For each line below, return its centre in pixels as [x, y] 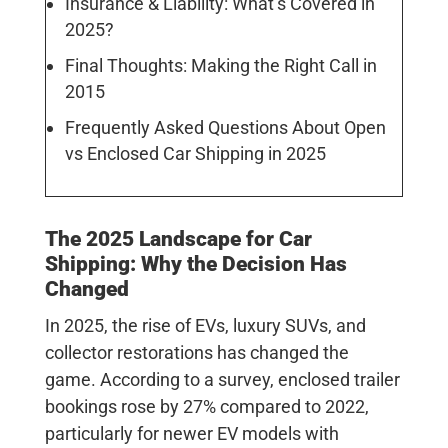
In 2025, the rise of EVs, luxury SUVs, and [205, 325]
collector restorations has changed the [196, 352]
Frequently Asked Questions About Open [225, 127]
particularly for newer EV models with [191, 433]
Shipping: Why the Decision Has [195, 263]
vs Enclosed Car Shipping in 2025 [195, 153]
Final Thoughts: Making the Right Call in [220, 65]
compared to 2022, [292, 406]
